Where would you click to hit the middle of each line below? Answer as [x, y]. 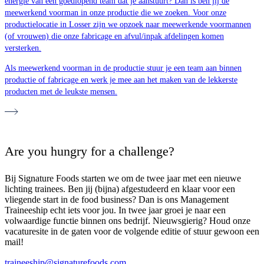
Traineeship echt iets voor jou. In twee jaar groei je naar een [115, 210]
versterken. [23, 48]
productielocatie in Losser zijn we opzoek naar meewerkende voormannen [128, 25]
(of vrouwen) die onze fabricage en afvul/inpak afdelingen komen [114, 37]
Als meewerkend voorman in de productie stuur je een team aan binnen [123, 68]
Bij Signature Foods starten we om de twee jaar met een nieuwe [123, 179]
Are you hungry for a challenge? [90, 151]
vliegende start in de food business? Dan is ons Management [117, 200]
